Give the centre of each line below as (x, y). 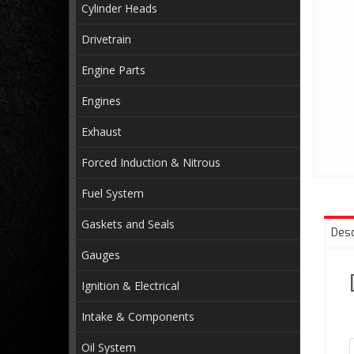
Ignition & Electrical (130, 286)
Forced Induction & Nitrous (151, 162)
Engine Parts (113, 70)
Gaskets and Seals (128, 224)
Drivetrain (106, 39)
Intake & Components (138, 316)
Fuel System (113, 193)
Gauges (101, 255)
